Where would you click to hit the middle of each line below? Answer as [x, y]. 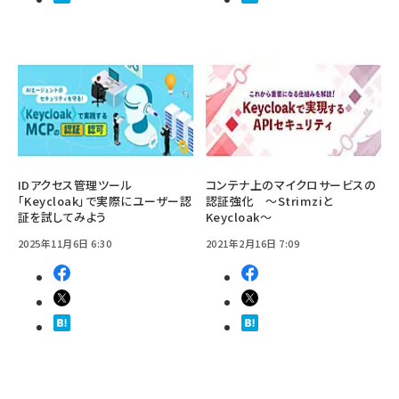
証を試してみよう [62, 216]
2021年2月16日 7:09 [253, 243]
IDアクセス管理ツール [75, 184]
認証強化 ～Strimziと [269, 200]
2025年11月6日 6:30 [65, 243]
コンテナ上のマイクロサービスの [291, 184]
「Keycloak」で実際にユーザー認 [105, 200]
